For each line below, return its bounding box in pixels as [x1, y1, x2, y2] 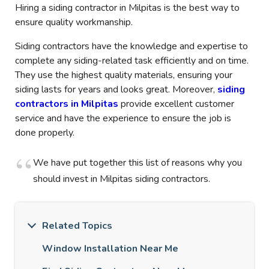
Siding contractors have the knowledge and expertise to [15, 40, 248, 53]
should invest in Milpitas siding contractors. [33, 172, 210, 186]
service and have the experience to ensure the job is [15, 112, 231, 125]
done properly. [15, 126, 74, 140]
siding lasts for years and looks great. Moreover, [15, 83, 217, 97]
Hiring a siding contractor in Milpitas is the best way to [15, 1, 240, 15]
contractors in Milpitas [15, 97, 118, 111]
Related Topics [42, 219, 112, 233]
